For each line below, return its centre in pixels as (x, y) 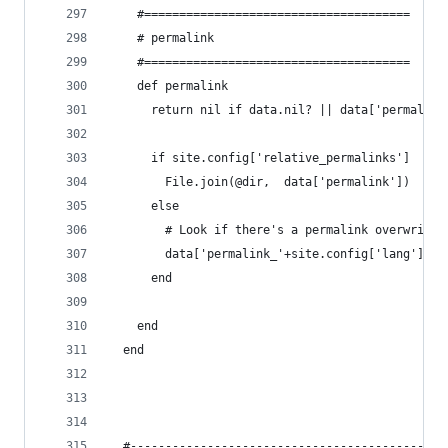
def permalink (168, 86)
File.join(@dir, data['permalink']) (259, 182)
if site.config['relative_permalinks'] (259, 158)
